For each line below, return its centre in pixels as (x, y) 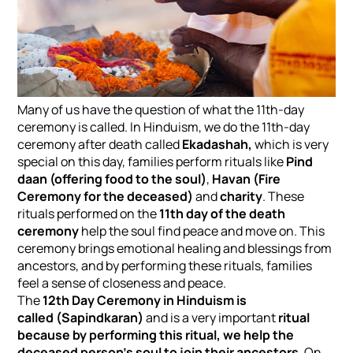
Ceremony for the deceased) (106, 197)
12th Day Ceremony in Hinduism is (145, 301)
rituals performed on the (89, 214)
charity (242, 197)
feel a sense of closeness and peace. (122, 283)
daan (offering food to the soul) (112, 179)
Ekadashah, (217, 145)
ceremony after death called (100, 145)
